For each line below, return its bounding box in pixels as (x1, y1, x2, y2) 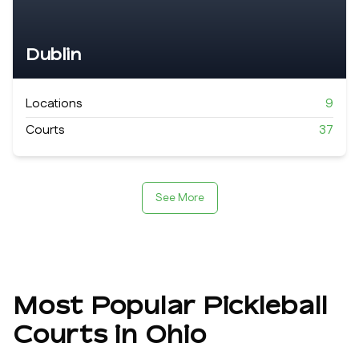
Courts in (13, 320, 145, 349)
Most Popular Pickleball (13, 291, 328, 320)
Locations (26, 95, 83, 113)
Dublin (26, 44, 81, 64)
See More (155, 190, 204, 206)
